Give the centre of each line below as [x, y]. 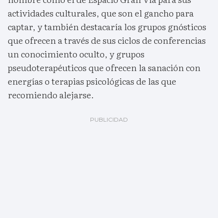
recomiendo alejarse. [51, 95]
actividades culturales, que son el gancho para [101, 13]
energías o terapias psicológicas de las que [92, 81]
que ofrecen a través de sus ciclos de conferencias [107, 40]
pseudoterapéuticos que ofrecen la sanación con [104, 68]
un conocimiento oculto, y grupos [76, 54]
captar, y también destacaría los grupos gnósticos [107, 27]
